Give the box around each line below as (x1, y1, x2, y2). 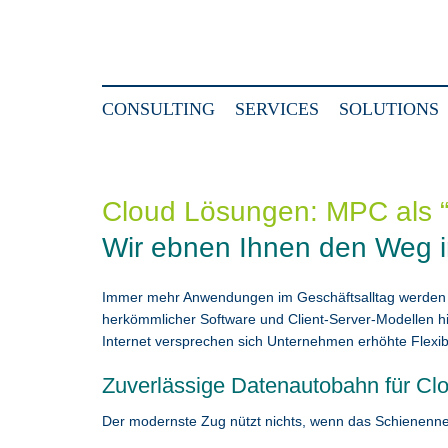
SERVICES (235, 99, 319, 119)
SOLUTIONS (339, 99, 439, 119)
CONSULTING (102, 99, 215, 119)
